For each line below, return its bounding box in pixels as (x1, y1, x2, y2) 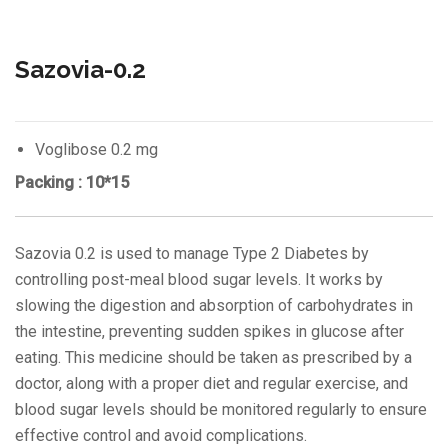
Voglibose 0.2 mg (35, 139, 158, 159)
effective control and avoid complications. (15, 425, 307, 445)
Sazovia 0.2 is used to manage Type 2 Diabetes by (15, 243, 369, 263)
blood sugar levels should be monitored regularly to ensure (15, 399, 427, 419)
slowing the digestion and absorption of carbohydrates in (15, 295, 413, 315)
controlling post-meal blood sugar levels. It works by (15, 269, 383, 289)
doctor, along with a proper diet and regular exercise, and (15, 373, 408, 393)
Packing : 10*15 (15, 172, 129, 192)
